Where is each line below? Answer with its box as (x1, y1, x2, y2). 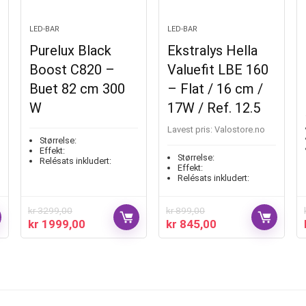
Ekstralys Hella (167, 42, 258, 59)
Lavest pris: (167, 124, 213, 135)
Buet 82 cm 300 (29, 80, 125, 97)
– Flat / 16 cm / (167, 80, 264, 97)
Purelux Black (29, 42, 111, 59)
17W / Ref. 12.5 (167, 99, 261, 116)
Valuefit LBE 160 (167, 61, 269, 78)
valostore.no (220, 124, 266, 135)
